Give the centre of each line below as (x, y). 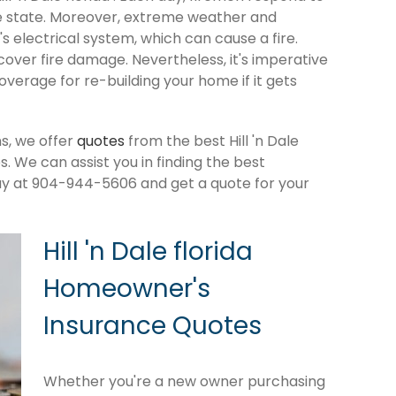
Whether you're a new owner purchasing (184, 382)
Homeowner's (127, 288)
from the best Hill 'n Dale (212, 141)
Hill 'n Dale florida (148, 251)
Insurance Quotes (152, 325)
